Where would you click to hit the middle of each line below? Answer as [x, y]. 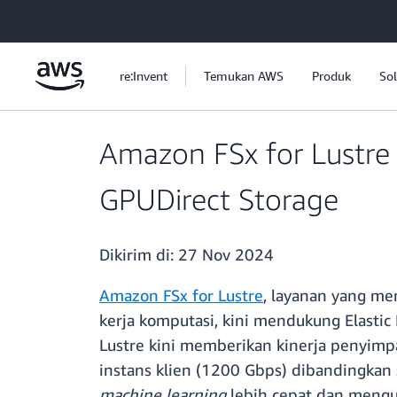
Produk [331, 76]
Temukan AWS [244, 76]
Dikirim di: [139, 255]
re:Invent [144, 76]
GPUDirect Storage [219, 199]
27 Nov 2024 [226, 255]
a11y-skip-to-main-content [82, 17]
